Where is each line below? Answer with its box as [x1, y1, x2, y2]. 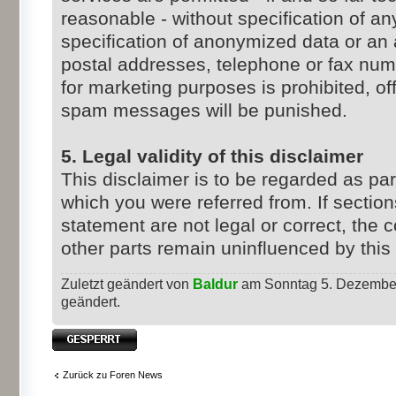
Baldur [193, 277, 238, 293]
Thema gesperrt [52, 329, 121, 340]
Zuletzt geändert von [61, 277, 193, 293]
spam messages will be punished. [61, 100, 347, 121]
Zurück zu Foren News [63, 369, 163, 380]
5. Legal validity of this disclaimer [61, 146, 363, 167]
